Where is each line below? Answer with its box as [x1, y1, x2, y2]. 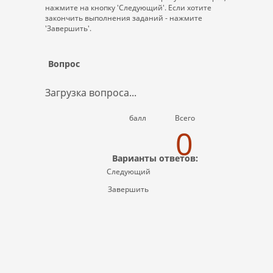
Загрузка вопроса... [45, 86, 136, 99]
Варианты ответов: [112, 152, 198, 164]
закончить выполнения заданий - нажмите [45, 13, 202, 23]
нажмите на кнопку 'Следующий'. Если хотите [45, 2, 211, 13]
